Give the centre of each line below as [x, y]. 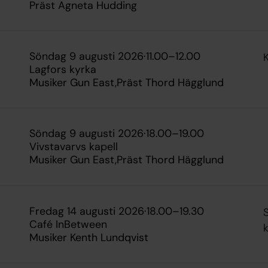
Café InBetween [68, 224]
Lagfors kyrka [63, 69]
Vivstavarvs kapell [74, 147]
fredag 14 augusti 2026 [90, 211]
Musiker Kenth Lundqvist [89, 237]
